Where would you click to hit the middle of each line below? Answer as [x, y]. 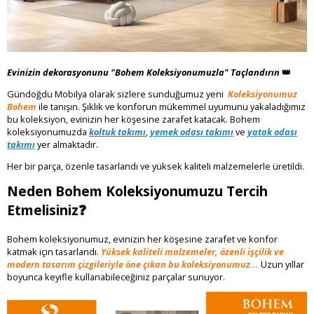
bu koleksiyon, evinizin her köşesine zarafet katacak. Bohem [134, 120]
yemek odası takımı [192, 132]
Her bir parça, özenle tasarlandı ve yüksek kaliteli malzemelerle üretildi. [157, 166]
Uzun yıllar [281, 264]
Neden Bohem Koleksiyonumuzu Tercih [137, 191]
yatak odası [272, 132]
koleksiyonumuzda [48, 132]
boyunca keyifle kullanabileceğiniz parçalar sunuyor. [116, 277]
